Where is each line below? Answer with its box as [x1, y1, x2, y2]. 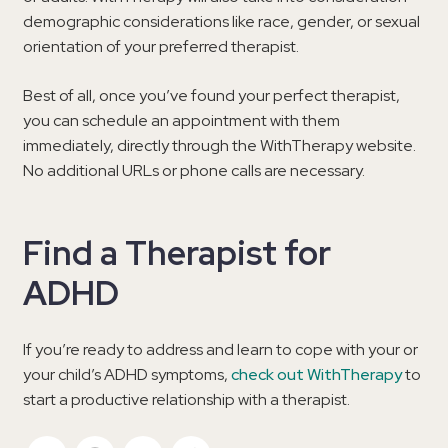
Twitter [67, 426, 112, 444]
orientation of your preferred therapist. [23, 35, 299, 57]
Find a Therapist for [23, 230, 331, 275]
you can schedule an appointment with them [23, 109, 340, 131]
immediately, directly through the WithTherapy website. [23, 134, 416, 156]
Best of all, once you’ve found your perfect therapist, [23, 84, 400, 106]
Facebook [115, 426, 177, 444]
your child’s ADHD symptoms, [23, 363, 231, 385]
